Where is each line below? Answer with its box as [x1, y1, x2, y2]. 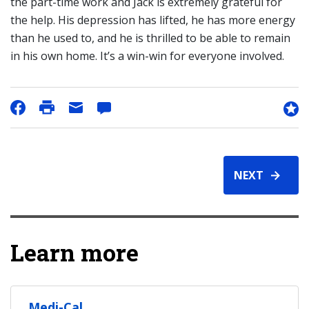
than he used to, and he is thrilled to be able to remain [10, 30, 290, 46]
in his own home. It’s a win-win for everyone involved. [10, 48, 284, 63]
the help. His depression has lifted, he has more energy [10, 12, 295, 28]
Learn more [10, 237, 139, 268]
